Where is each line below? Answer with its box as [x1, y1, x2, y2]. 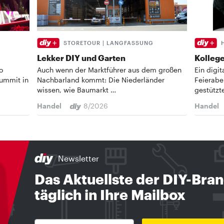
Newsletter [57, 153, 99, 163]
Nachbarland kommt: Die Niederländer [37, 75, 164, 84]
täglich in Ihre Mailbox [34, 186, 185, 203]
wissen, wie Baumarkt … [37, 85, 116, 94]
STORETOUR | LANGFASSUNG [63, 39, 153, 46]
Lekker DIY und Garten [37, 53, 125, 63]
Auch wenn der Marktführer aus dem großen [37, 65, 181, 74]
